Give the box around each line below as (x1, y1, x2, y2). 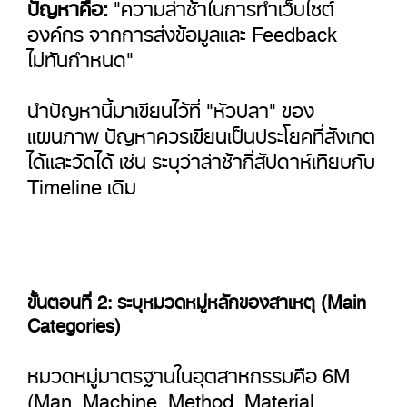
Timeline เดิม (27, 164, 136, 200)
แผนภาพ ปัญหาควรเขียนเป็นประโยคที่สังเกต (27, 113, 375, 149)
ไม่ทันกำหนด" (27, 36, 134, 73)
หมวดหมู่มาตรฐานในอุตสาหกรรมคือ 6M (27, 352, 350, 389)
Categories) (27, 304, 121, 338)
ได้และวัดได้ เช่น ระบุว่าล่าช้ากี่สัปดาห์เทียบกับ (27, 138, 375, 174)
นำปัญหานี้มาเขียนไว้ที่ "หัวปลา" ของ (27, 87, 314, 124)
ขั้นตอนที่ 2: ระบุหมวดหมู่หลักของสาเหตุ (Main (27, 281, 366, 314)
